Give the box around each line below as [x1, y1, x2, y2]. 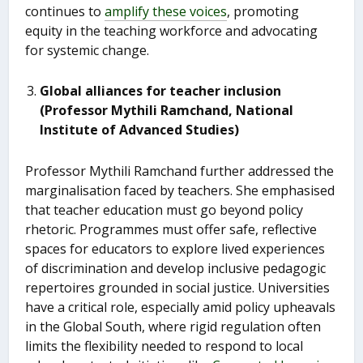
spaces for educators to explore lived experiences [25, 240, 326, 258]
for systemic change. [25, 41, 150, 60]
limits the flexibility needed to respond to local [25, 337, 304, 356]
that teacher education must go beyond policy [25, 201, 304, 220]
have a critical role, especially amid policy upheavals [25, 298, 336, 317]
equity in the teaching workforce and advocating [25, 22, 318, 41]
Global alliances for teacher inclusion [40, 82, 282, 100]
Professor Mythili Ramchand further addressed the [25, 162, 335, 181]
